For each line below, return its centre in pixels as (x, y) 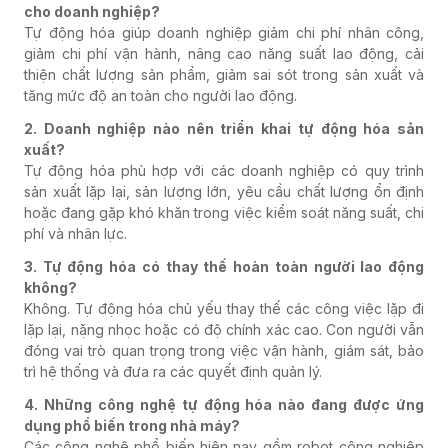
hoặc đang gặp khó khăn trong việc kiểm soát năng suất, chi (224, 212)
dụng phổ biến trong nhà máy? (132, 425)
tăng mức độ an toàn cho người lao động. (160, 95)
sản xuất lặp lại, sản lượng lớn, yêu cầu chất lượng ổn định (224, 191)
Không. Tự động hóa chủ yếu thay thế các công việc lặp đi (224, 308)
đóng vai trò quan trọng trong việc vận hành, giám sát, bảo (224, 350)
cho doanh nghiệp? (92, 11)
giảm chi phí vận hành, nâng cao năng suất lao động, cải (224, 53)
